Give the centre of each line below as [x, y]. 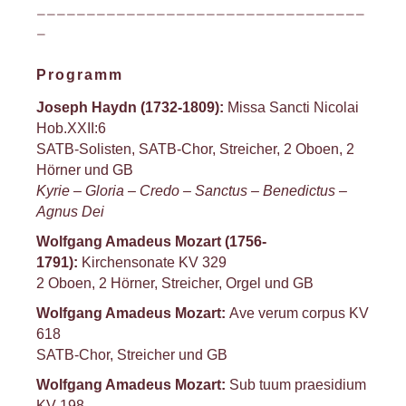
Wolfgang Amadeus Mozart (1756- [151, 242]
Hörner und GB [85, 170]
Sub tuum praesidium [296, 385]
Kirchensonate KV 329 [154, 262]
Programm [82, 75]
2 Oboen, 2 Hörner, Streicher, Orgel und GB [175, 283]
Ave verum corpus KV [297, 313]
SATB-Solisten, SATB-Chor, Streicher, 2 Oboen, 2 [195, 149]
